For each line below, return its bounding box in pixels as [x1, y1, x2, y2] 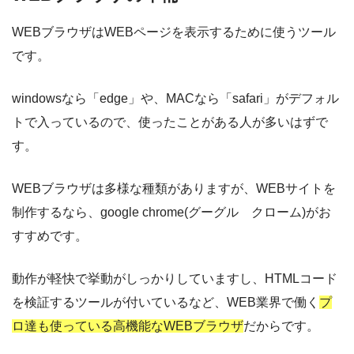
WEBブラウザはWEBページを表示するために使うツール [12, 25, 336, 40]
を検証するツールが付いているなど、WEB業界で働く [12, 296, 319, 310]
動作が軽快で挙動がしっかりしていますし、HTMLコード [12, 272, 337, 286]
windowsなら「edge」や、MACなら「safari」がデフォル [12, 92, 339, 106]
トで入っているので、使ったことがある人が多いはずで [12, 115, 328, 130]
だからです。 [243, 319, 319, 333]
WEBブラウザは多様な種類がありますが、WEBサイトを [12, 182, 336, 196]
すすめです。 [12, 229, 88, 243]
